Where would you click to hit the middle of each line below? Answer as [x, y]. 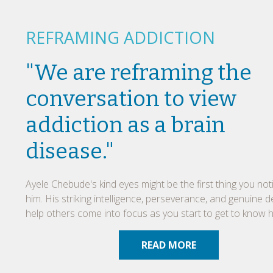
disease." [70, 151]
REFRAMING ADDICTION [120, 37]
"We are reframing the [139, 72]
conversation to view [131, 98]
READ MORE [169, 245]
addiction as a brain [126, 125]
